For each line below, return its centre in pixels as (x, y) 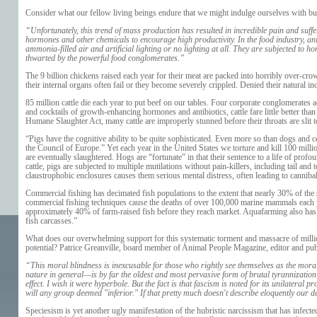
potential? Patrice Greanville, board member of (103, 248)
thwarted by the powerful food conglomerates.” (105, 58)
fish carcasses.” (51, 221)
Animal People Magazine (224, 248)
